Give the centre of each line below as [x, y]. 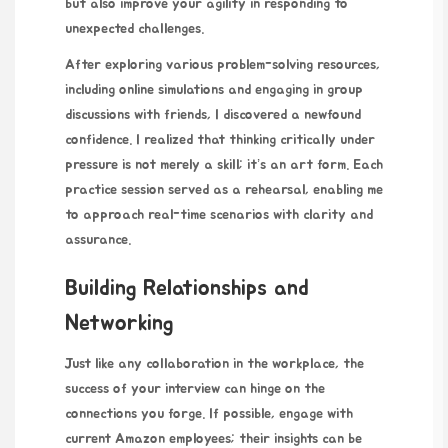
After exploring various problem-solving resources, [222, 65]
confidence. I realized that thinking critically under [220, 140]
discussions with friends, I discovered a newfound [213, 115]
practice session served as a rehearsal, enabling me [224, 190]
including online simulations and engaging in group [214, 90]
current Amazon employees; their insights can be [213, 438]
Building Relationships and [187, 287]
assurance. [98, 240]
